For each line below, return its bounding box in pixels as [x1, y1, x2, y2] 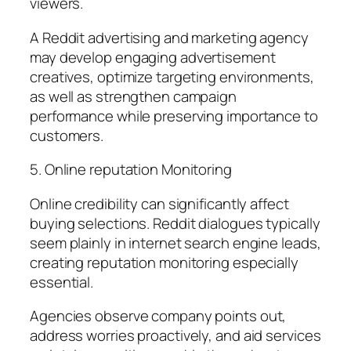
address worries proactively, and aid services [30, 325, 321, 346]
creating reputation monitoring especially [30, 251, 299, 273]
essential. [30, 271, 94, 292]
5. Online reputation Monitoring [30, 159, 232, 180]
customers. [30, 125, 104, 146]
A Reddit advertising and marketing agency [30, 27, 309, 48]
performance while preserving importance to [30, 105, 318, 126]
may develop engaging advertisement [30, 46, 276, 67]
